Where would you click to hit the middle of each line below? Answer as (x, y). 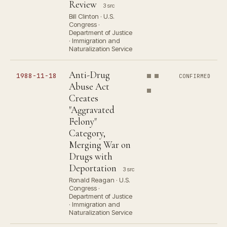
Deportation (93, 168)
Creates (84, 98)
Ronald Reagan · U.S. (100, 180)
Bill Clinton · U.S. (92, 16)
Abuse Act (89, 86)
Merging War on (100, 145)
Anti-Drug (89, 75)
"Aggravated (92, 110)
